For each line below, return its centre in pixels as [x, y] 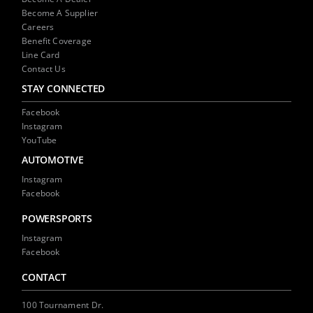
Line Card [41, 54]
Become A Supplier [60, 13]
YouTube [39, 140]
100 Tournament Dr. [63, 305]
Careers [38, 27]
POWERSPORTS [57, 218]
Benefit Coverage [57, 41]
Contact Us [44, 68]
